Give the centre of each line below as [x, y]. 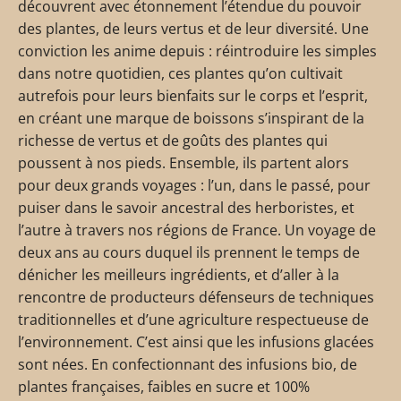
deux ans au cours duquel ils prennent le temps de [189, 252]
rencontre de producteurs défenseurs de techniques [196, 297]
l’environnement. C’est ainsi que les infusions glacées [196, 342]
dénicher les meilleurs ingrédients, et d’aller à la [179, 275]
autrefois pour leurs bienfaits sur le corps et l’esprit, [193, 96]
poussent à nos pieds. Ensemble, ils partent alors [183, 163]
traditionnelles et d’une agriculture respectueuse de [193, 320]
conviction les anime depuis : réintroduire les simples [197, 51]
